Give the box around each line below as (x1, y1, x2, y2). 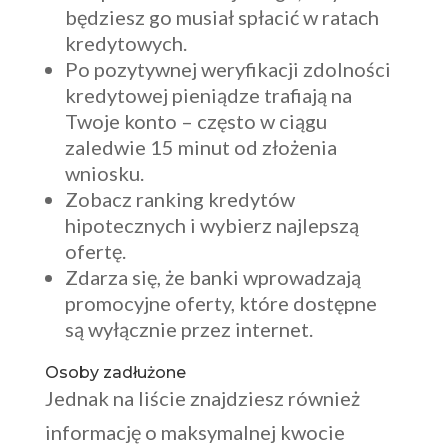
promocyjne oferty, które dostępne (64, 291, 377, 316)
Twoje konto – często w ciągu (64, 109, 327, 134)
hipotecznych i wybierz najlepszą (64, 213, 359, 238)
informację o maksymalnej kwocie (44, 420, 345, 445)
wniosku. (64, 161, 144, 186)
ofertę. (64, 239, 126, 264)
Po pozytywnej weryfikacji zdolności (64, 57, 391, 82)
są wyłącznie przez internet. (64, 317, 313, 342)
